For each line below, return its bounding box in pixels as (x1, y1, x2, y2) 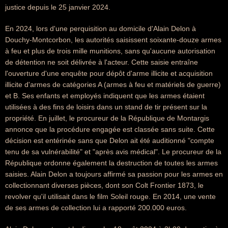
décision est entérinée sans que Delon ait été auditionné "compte (5, 136, 214, 145)
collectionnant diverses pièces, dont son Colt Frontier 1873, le (5, 181, 204, 189)
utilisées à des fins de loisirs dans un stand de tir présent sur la (5, 103, 207, 111)
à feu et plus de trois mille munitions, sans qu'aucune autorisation (5, 47, 215, 55)
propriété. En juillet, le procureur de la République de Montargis (5, 114, 209, 122)
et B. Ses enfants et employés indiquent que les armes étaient (5, 92, 205, 100)
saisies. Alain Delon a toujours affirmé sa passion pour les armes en (5, 170, 223, 178)
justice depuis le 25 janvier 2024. (5, 3, 110, 11)
